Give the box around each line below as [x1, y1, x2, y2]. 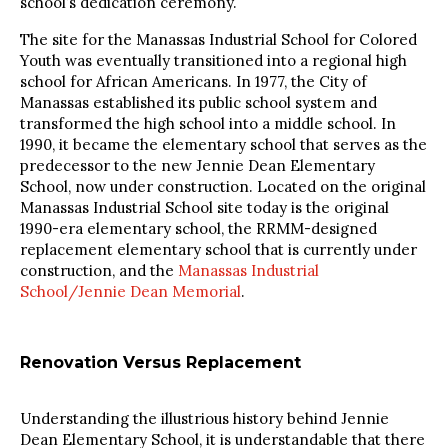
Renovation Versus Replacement [20, 353, 301, 373]
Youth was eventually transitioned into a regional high [20, 51, 407, 71]
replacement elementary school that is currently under [20, 240, 417, 260]
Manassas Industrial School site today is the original [20, 198, 389, 218]
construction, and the [20, 261, 178, 281]
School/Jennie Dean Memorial [20, 282, 241, 302]
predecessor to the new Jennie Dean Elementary [20, 156, 375, 176]
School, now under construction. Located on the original [20, 177, 426, 197]
